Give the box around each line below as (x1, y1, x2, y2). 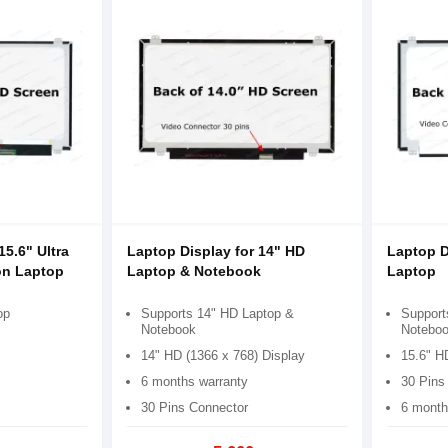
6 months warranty (140, 373, 248, 389)
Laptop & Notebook (126, 262, 261, 279)
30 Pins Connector (140, 399, 248, 415)
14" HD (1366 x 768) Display (140, 347, 305, 363)
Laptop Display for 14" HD (126, 242, 305, 259)
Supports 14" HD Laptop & (140, 305, 294, 321)
